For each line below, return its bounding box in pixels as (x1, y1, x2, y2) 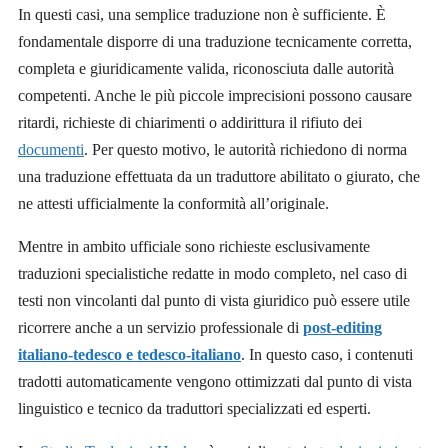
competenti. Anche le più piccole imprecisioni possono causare (18, 87, 412, 105)
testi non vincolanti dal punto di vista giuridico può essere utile (18, 292, 410, 310)
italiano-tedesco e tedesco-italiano (18, 346, 241, 364)
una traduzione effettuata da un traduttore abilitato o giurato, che (18, 168, 420, 186)
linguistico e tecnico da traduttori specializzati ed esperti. (18, 400, 371, 418)
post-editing (303, 319, 382, 337)
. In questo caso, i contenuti (241, 346, 413, 364)
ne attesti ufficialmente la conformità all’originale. (18, 195, 329, 213)
